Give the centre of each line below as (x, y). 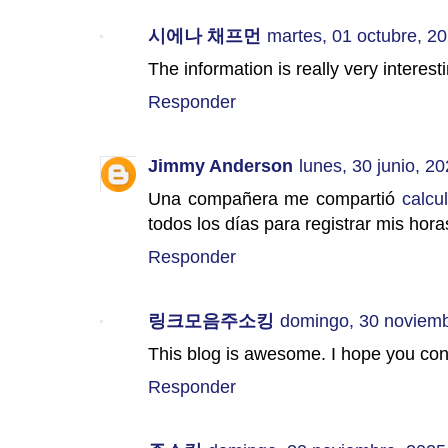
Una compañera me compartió (275, 199)
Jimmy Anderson (220, 166)
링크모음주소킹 (211, 321)
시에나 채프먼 (204, 36)
